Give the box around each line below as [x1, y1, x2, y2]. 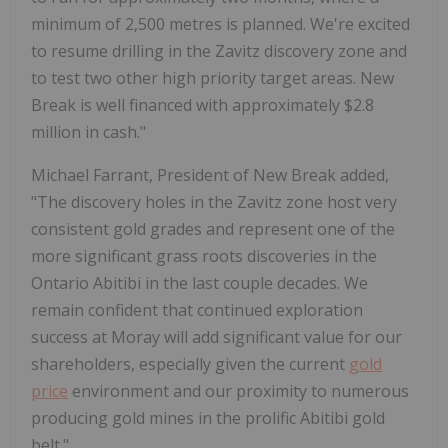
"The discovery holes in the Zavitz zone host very [31, 191, 397, 214]
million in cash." [31, 121, 146, 144]
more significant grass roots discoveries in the [31, 245, 377, 268]
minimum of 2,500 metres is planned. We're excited [31, 13, 410, 36]
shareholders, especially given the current [31, 353, 349, 376]
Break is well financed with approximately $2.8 [31, 94, 374, 117]
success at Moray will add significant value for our [31, 326, 402, 349]
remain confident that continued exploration [31, 299, 363, 322]
